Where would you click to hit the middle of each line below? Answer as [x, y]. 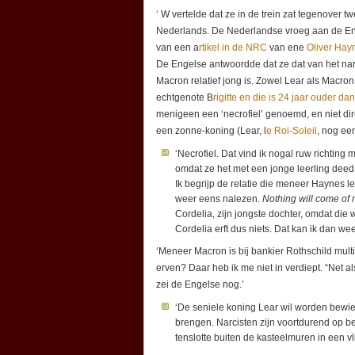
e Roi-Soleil [292, 131]
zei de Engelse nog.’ [200, 285]
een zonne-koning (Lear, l [211, 131]
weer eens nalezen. [219, 198]
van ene [287, 48]
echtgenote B [185, 98]
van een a [177, 48]
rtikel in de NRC [233, 48]
